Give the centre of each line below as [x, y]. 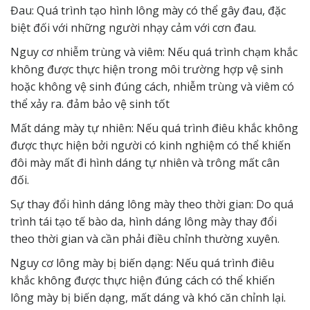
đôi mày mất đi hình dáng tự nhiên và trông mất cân [145, 163]
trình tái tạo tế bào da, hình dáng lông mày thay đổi [144, 222]
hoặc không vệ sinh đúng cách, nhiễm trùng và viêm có [152, 87]
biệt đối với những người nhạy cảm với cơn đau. [133, 28]
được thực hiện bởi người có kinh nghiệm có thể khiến [151, 146]
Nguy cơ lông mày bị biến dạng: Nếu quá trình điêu [142, 263]
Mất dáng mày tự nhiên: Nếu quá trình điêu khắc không [154, 128]
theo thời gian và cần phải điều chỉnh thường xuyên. [145, 239]
